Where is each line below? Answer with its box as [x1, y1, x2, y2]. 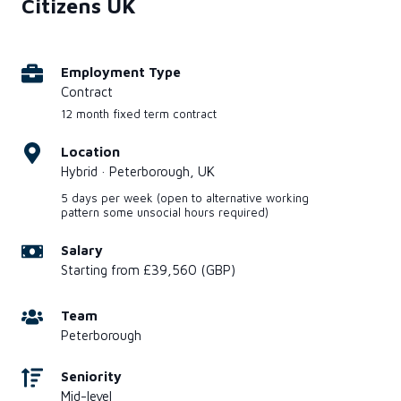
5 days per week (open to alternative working [61, 191, 309, 205]
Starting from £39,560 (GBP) [61, 262, 235, 277]
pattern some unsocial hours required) [61, 205, 269, 219]
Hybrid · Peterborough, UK [61, 164, 215, 179]
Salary [61, 243, 103, 258]
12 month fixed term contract [61, 107, 217, 121]
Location [61, 144, 120, 159]
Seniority [61, 369, 122, 384]
